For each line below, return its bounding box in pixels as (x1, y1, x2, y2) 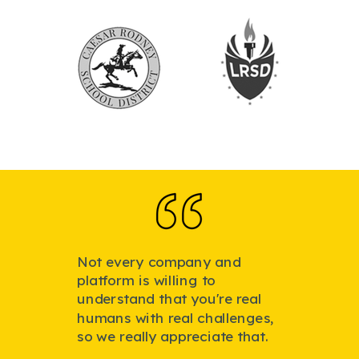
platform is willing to (77, 272, 216, 289)
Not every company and (77, 253, 241, 271)
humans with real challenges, (77, 309, 275, 326)
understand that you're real (77, 290, 262, 308)
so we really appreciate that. (77, 327, 268, 345)
